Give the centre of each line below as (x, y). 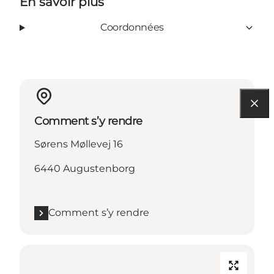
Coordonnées (132, 28)
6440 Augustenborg (85, 169)
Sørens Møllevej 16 (79, 144)
